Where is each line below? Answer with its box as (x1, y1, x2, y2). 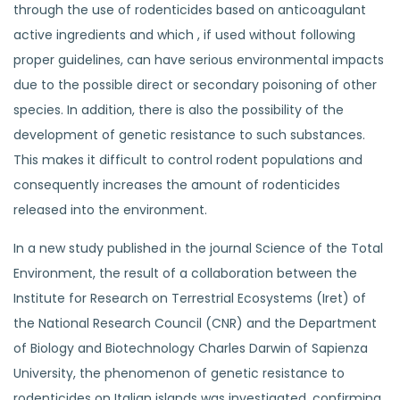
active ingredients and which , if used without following (13, 25, 355, 44)
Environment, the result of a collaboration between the (13, 263, 357, 282)
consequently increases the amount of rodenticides (13, 175, 340, 194)
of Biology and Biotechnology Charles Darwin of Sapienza (13, 338, 368, 357)
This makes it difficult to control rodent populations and (13, 150, 362, 169)
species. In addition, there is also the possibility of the (13, 100, 344, 119)
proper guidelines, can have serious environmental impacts (13, 50, 384, 69)
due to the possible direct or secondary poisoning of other (13, 75, 377, 94)
